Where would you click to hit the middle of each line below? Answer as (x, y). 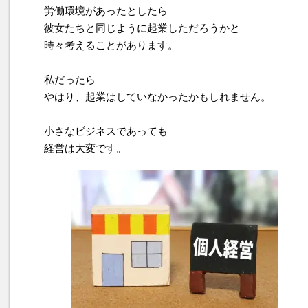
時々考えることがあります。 (111, 45)
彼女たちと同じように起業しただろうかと (142, 28)
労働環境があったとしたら (106, 11)
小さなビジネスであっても (106, 131)
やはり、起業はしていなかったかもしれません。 (157, 97)
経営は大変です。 (85, 148)
